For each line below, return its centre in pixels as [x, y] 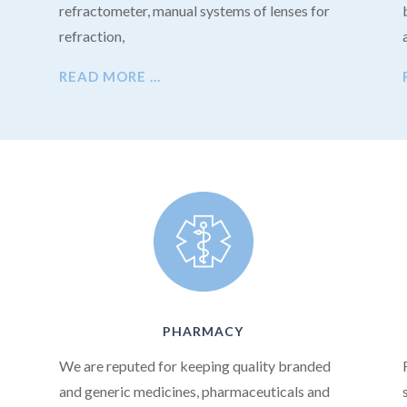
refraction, [93, 36]
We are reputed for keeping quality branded [194, 366]
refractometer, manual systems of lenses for [194, 11]
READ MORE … [109, 77]
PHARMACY [203, 332]
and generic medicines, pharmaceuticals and [194, 392]
